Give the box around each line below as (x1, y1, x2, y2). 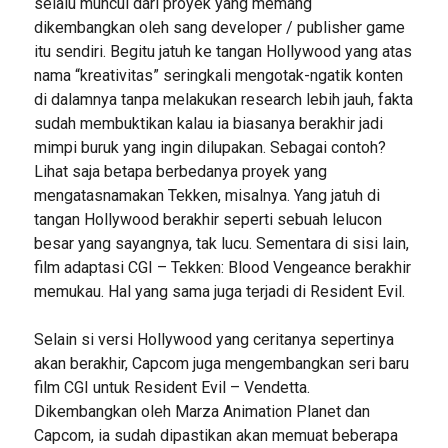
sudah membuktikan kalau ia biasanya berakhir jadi (33, 114, 383, 133)
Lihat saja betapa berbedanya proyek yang (33, 162, 327, 181)
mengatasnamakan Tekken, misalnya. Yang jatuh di (33, 186, 380, 205)
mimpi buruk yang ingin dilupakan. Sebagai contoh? (33, 138, 386, 157)
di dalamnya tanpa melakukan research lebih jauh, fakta (33, 90, 413, 109)
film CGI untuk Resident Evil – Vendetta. (33, 378, 310, 397)
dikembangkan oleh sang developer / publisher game (33, 18, 405, 37)
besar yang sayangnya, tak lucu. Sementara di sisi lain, (33, 234, 409, 253)
